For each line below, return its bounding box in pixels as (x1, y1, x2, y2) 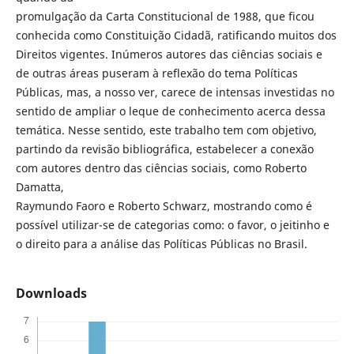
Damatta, (15, 179, 64, 194)
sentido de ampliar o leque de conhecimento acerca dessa (15, 103, 326, 119)
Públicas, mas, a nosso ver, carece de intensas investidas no (15, 84, 334, 100)
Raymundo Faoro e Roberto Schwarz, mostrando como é (15, 198, 312, 213)
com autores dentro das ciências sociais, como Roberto (15, 160, 307, 175)
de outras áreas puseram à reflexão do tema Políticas (15, 65, 298, 81)
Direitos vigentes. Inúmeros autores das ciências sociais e (15, 46, 322, 62)
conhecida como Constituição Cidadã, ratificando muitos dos (15, 27, 337, 43)
